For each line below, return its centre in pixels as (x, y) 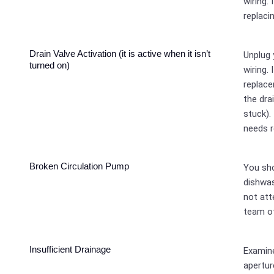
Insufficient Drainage (70, 250)
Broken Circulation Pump (80, 166)
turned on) (50, 65)
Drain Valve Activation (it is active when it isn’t (120, 54)
